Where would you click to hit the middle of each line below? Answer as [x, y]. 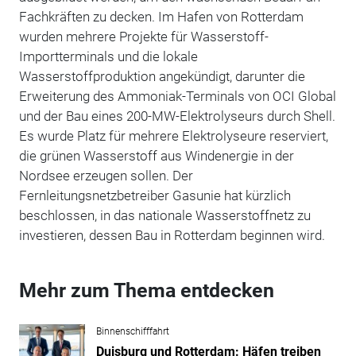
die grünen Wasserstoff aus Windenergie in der [156, 155]
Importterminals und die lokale [108, 56]
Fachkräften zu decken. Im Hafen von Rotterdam [161, 16]
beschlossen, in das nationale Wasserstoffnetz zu [164, 215]
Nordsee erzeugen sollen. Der [106, 175]
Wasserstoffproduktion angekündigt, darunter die [162, 76]
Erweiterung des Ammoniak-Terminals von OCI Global [177, 96]
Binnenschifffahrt [132, 331]
